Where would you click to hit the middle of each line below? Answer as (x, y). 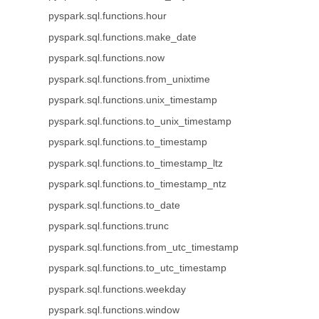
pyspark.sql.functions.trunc (108, 226)
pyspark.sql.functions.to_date (114, 205)
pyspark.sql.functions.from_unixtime (129, 79)
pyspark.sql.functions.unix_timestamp (132, 100)
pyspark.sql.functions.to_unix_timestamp (140, 121)
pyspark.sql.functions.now (106, 58)
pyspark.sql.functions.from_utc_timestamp (143, 247)
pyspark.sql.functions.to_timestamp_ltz (135, 163)
